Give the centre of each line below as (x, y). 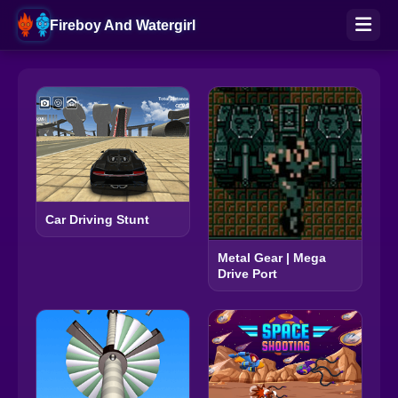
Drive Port (247, 274)
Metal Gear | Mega (272, 258)
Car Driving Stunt (97, 220)
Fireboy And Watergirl (123, 25)
